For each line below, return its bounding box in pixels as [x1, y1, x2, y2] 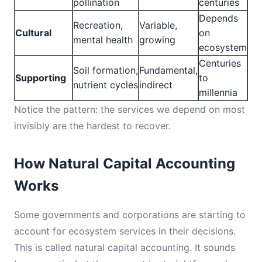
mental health [73, 34, 133, 46]
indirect [139, 79, 173, 91]
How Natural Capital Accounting [14, 155, 235, 172]
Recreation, [73, 19, 123, 31]
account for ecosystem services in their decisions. [14, 225, 236, 237]
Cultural [15, 27, 51, 39]
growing [139, 34, 175, 46]
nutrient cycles [73, 79, 138, 91]
